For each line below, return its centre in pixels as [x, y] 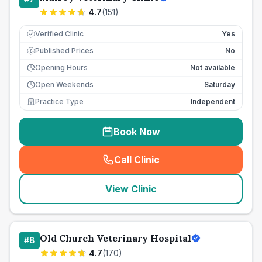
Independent [213, 101]
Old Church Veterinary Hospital [116, 238]
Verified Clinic [59, 34]
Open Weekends [64, 85]
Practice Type [59, 101]
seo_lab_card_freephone [192, 166]
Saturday [220, 85]
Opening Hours [61, 68]
